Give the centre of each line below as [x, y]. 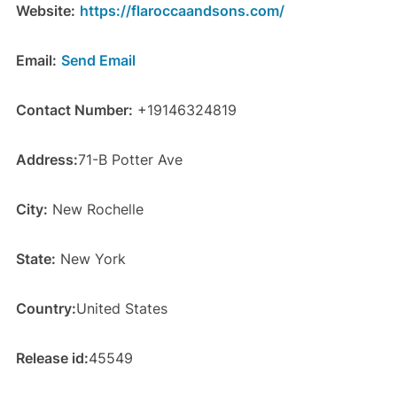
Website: [45, 11]
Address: [47, 160]
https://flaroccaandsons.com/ [182, 11]
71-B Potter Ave [130, 160]
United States [121, 309]
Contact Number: [74, 110]
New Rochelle [95, 210]
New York [90, 259]
